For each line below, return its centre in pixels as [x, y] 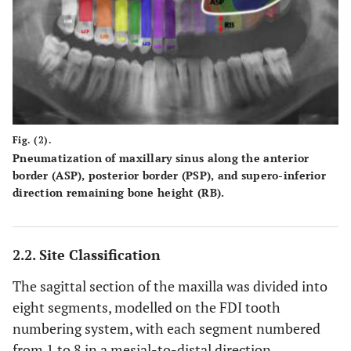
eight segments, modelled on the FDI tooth [147, 308]
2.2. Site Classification [87, 255]
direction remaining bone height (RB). [119, 193]
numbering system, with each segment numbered [166, 329]
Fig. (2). [33, 140]
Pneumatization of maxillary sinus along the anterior [161, 158]
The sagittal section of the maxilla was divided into [170, 286]
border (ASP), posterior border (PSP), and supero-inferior [169, 175]
